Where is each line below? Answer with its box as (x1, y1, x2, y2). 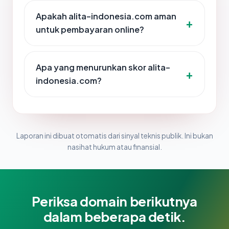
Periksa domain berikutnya (32, 193, 197, 210)
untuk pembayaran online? (36, 24, 144, 35)
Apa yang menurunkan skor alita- (36, 62, 170, 73)
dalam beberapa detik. (43, 208, 186, 225)
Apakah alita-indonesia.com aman (36, 11, 176, 22)
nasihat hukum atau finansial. (67, 143, 162, 152)
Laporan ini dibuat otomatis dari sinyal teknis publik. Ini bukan (16, 131, 213, 141)
